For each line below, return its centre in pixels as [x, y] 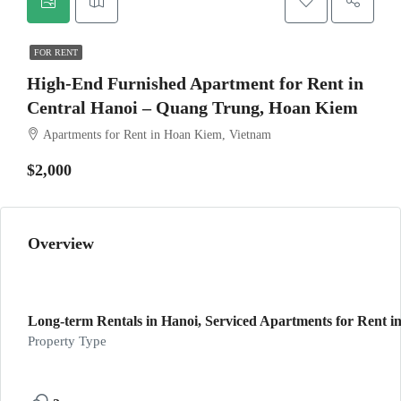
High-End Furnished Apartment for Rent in [195, 83]
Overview [61, 243]
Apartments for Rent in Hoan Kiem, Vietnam [157, 135]
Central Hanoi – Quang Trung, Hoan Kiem [192, 107]
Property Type [67, 341]
